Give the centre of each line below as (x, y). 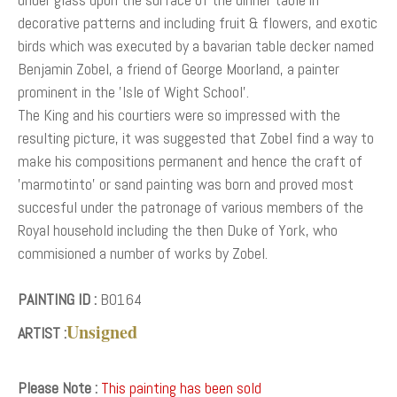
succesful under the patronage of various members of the (191, 206)
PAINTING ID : (57, 299)
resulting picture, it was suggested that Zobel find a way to (196, 137)
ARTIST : (42, 332)
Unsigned (102, 331)
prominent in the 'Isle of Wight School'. (133, 91)
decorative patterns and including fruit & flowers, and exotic (198, 22)
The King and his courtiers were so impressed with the (179, 114)
